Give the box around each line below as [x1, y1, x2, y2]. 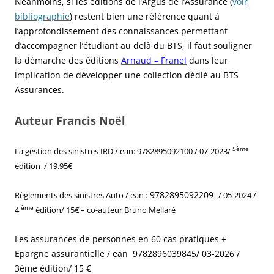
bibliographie [15, 10, 70, 22]
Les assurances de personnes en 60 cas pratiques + [15, 232, 226, 245]
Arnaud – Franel [121, 54, 187, 66]
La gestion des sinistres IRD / [15, 145, 118, 157]
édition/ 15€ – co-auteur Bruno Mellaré [34, 204, 176, 215]
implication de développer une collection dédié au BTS [15, 68, 239, 81]
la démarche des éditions [15, 54, 121, 66]
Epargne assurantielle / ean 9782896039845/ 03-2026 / [15, 247, 240, 259]
